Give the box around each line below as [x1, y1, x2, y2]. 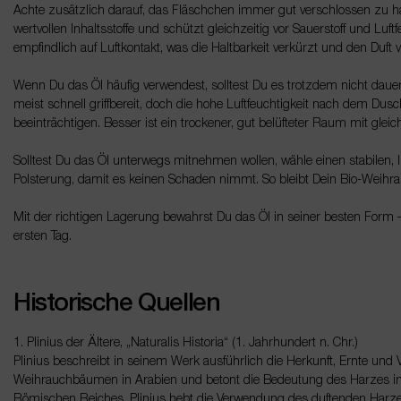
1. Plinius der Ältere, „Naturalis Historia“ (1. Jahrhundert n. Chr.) [13, 337, 358, 349]
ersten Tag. [13, 231, 72, 243]
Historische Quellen [13, 293, 220, 315]
